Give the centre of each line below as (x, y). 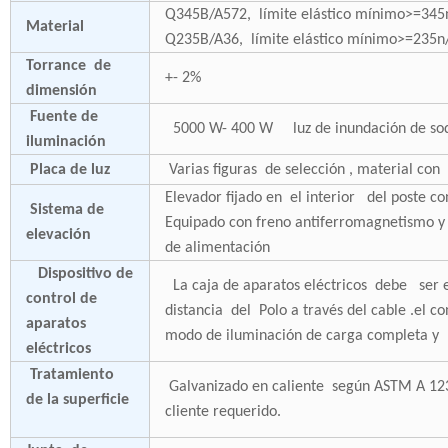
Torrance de (68, 66)
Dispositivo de (79, 274)
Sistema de (64, 210)
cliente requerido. (222, 412)
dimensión (61, 91)
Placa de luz (67, 170)
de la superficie (77, 400)
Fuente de (61, 117)
